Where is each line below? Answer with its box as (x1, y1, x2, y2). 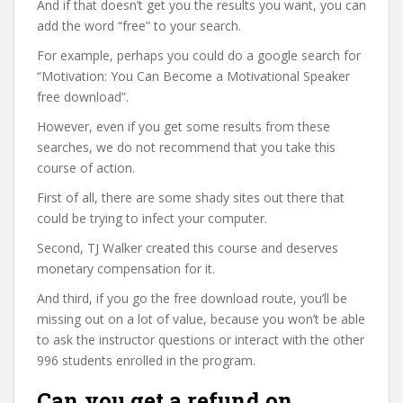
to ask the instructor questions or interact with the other (37, 331, 364, 348)
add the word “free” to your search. (37, 17, 241, 34)
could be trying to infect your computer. (37, 210, 267, 227)
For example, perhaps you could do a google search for (37, 47, 361, 64)
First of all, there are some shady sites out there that (37, 189, 345, 206)
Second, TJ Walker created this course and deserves (37, 239, 338, 256)
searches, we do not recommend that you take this (37, 139, 336, 156)
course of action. (37, 159, 135, 176)
